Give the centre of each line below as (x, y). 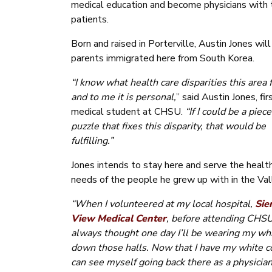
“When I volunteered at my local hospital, (163, 204)
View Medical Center (119, 219)
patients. (90, 20)
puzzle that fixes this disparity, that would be (168, 127)
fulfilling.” (92, 141)
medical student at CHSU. (128, 112)
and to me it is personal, (124, 97)
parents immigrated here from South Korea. (163, 59)
